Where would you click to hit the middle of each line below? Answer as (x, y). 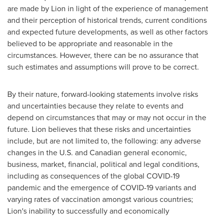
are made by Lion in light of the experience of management (108, 9)
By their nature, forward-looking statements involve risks (103, 94)
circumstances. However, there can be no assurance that (103, 55)
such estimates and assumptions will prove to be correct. (103, 67)
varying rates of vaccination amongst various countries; (100, 199)
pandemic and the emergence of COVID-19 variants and (102, 188)
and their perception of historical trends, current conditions (107, 20)
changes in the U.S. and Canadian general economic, (97, 153)
